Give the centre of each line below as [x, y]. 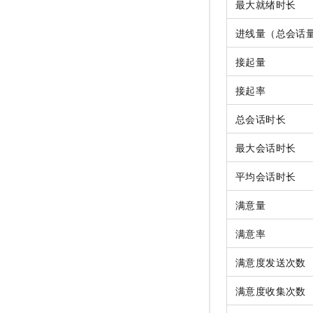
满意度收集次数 [271, 290]
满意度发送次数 [271, 262]
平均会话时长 [266, 176]
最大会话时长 [266, 147]
